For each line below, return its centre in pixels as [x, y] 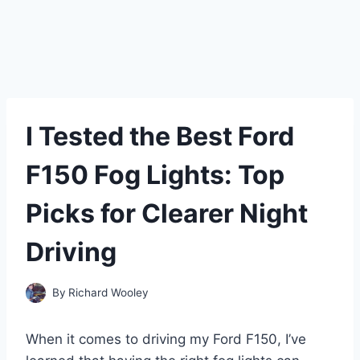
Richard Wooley [109, 292]
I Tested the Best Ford [160, 136]
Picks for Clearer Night [167, 213]
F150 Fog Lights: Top [155, 175]
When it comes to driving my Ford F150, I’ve [166, 339]
